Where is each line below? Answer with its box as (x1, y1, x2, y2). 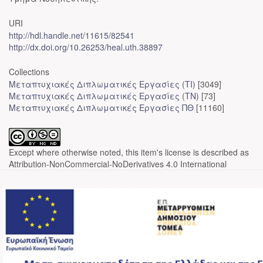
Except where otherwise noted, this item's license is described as (9, 146, 249, 158)
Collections (9, 66, 49, 77)
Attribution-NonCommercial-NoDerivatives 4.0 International (9, 158, 227, 170)
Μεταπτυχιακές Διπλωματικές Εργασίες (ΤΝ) (9, 90, 199, 102)
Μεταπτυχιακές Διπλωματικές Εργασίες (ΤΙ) (9, 78, 195, 90)
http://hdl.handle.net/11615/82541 (9, 29, 134, 41)
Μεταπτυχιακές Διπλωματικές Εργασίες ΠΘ (9, 102, 194, 113)
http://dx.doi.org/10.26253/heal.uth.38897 (9, 41, 163, 53)
